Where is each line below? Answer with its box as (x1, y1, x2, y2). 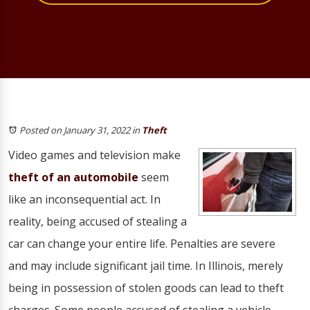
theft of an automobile (8, 170, 138, 185)
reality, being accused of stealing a (8, 214, 187, 229)
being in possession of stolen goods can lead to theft (8, 280, 284, 295)
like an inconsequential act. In (8, 192, 161, 207)
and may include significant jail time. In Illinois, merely (8, 258, 283, 273)
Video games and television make (8, 147, 181, 163)
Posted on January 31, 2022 (19, 124, 130, 136)
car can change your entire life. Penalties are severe (8, 236, 275, 251)
